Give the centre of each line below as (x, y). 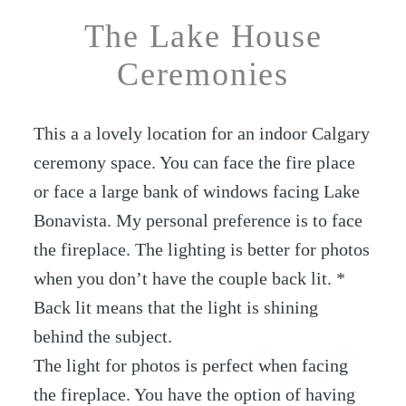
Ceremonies (203, 74)
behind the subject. (103, 337)
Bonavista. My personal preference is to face (198, 221)
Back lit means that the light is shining (176, 308)
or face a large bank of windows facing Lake (197, 192)
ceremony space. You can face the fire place (195, 163)
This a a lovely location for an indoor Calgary (202, 134)
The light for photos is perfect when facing (191, 366)
